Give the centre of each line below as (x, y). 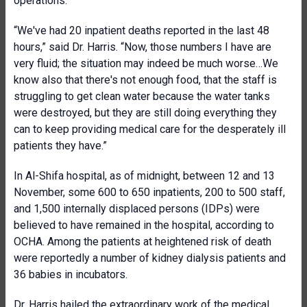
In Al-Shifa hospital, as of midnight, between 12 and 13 (144, 176)
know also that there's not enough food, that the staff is (145, 80)
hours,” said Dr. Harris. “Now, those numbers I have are (143, 47)
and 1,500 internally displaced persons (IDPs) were (137, 209)
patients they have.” (60, 146)
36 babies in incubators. (71, 274)
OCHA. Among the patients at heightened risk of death (143, 242)
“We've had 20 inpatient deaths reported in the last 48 (142, 30)
